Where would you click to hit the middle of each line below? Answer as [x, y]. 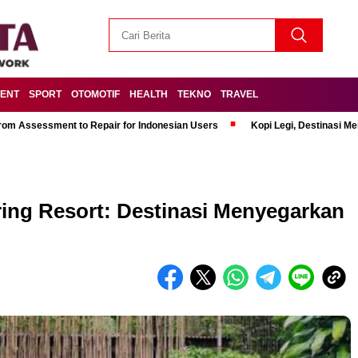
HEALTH [149, 94]
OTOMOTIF [95, 94]
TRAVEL [239, 94]
